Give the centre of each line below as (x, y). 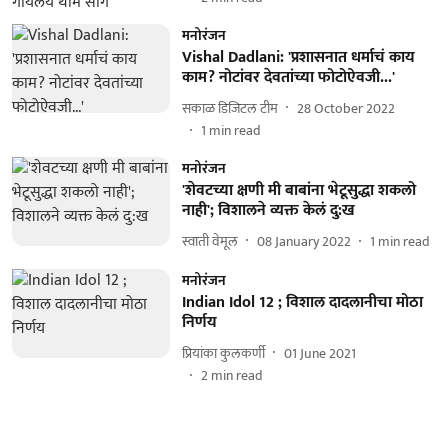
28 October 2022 (345, 108)
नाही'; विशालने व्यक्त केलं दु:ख (268, 210)
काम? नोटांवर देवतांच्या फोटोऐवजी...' (288, 77)
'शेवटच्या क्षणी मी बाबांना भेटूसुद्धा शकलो (298, 190)
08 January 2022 (303, 241)
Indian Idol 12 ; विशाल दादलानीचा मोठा (302, 302)
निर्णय (199, 322)
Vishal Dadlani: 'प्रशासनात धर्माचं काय (298, 57)
